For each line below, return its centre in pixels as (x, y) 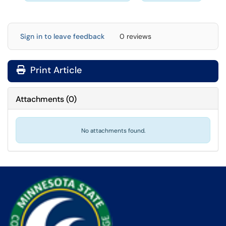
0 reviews (135, 36)
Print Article (55, 70)
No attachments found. (113, 131)
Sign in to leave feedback (62, 36)
